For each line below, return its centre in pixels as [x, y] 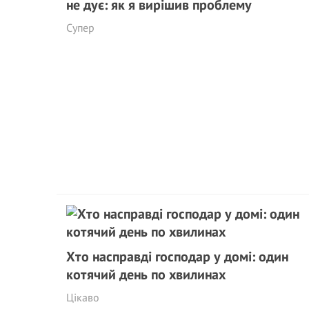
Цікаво [83, 297]
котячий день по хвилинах [146, 275]
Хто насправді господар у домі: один [177, 257]
